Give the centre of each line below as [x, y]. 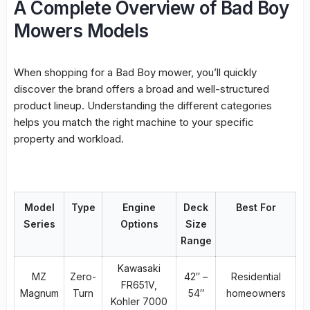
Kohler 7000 [139, 301]
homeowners [256, 293]
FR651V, [139, 284]
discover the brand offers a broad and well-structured [142, 89]
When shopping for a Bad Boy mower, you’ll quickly [135, 72]
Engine [139, 207]
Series [39, 224]
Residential [256, 276]
